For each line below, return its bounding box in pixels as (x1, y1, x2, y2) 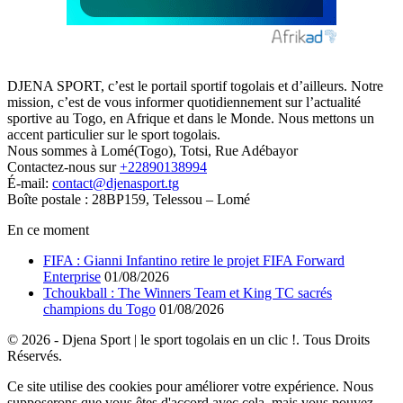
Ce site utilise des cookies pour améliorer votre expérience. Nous (7, 379, 373, 395)
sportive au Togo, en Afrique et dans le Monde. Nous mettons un (7, 111, 374, 127)
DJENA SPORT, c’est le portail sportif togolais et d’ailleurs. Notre (7, 78, 383, 94)
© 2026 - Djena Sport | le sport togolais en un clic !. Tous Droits (7, 332, 370, 348)
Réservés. (7, 348, 62, 364)
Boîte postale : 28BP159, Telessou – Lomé (7, 192, 250, 208)
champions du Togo (43, 301, 156, 318)
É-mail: (7, 175, 52, 192)
